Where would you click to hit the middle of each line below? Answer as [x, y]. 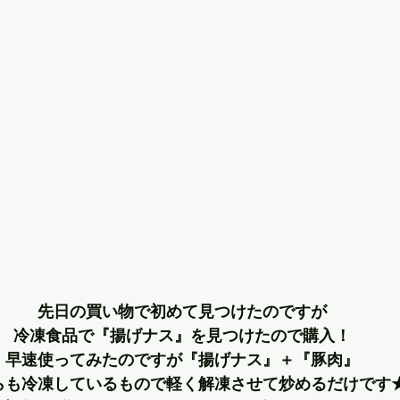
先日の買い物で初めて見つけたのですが [182, 311]
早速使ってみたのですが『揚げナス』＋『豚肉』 [182, 359]
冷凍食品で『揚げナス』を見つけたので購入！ [182, 335]
